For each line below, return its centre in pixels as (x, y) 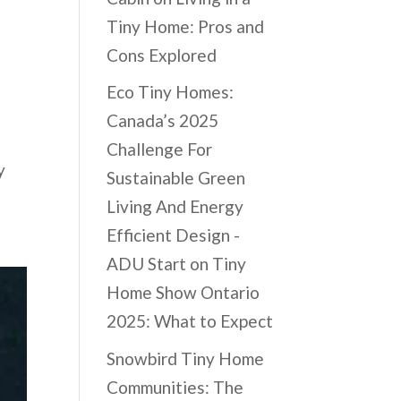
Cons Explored (162, 55)
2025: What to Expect (190, 321)
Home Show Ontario (183, 293)
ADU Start (147, 264)
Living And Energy (175, 207)
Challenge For (160, 149)
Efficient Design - (174, 235)
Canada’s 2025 (163, 121)
